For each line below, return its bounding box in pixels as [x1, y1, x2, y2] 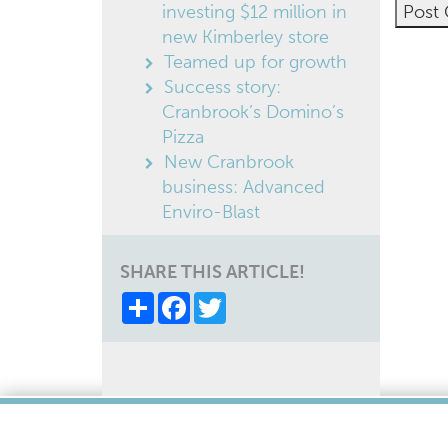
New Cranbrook [164, 151, 294, 173]
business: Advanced [162, 176, 325, 198]
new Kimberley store [162, 26, 329, 48]
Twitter [226, 289, 281, 311]
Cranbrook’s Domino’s [162, 101, 344, 123]
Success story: [164, 76, 281, 98]
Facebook [190, 289, 270, 311]
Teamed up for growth [164, 51, 347, 73]
